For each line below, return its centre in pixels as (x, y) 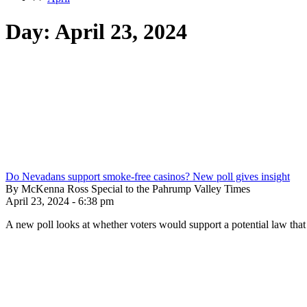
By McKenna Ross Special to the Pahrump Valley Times (128, 188)
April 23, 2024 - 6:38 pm (60, 201)
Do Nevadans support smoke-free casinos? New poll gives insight (148, 176)
